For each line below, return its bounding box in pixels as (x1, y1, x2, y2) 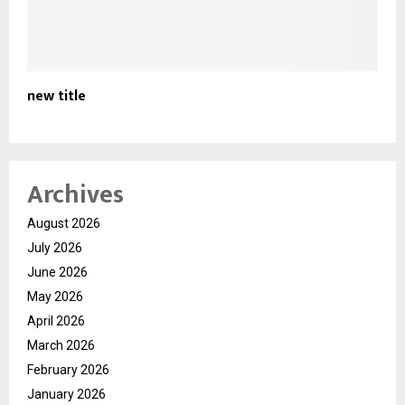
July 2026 (27, 240, 82, 255)
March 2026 (27, 337, 95, 353)
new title (27, 83, 86, 108)
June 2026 (27, 264, 88, 279)
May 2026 (27, 288, 83, 304)
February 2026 (27, 362, 109, 377)
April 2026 (27, 313, 85, 328)
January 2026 (27, 386, 106, 401)
